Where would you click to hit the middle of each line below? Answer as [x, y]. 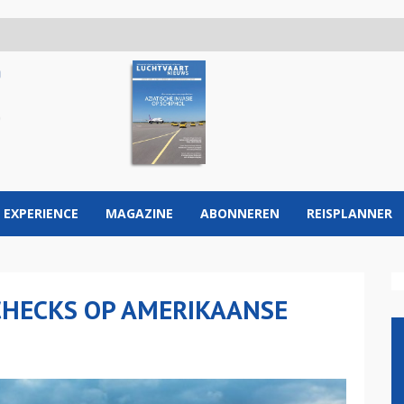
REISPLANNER [349, 213]
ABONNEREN [240, 213]
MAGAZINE [139, 213]
